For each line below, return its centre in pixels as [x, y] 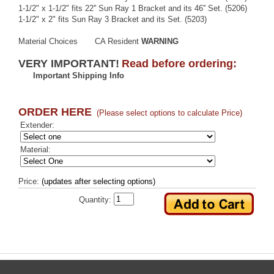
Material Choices [48, 42]
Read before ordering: [179, 64]
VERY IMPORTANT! [69, 64]
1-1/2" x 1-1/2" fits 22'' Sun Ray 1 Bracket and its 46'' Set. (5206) [133, 9]
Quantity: [95, 200]
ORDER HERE [55, 112]
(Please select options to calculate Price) [169, 113]
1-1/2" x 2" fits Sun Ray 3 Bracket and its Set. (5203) [113, 20]
